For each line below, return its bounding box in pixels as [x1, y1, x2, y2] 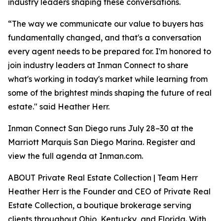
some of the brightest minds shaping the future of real [8, 88, 212, 98]
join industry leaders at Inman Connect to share [8, 60, 188, 71]
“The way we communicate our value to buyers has [8, 19, 203, 29]
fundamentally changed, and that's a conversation [8, 33, 201, 43]
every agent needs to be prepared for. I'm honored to [8, 46, 211, 57]
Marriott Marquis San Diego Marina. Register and [8, 137, 195, 147]
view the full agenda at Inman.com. [8, 151, 143, 161]
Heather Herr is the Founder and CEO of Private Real [8, 186, 211, 197]
